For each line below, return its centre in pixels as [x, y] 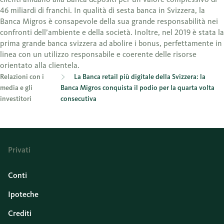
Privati [19, 149]
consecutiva [79, 98]
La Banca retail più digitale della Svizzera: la [140, 76]
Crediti [20, 213]
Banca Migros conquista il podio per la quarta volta [138, 87]
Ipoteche [23, 194]
